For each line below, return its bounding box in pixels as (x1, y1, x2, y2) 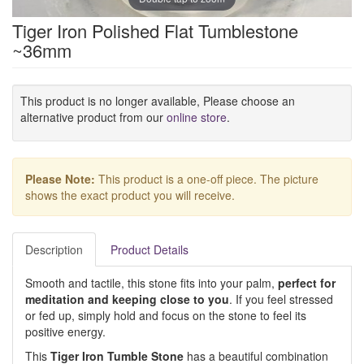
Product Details (110, 241, 188, 258)
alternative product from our (20, 109, 167, 125)
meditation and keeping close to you (25, 291, 229, 307)
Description (25, 241, 83, 258)
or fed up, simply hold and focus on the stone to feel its (25, 307, 306, 323)
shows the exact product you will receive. (25, 187, 235, 203)
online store (167, 109, 227, 125)
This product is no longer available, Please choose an (20, 93, 295, 109)
